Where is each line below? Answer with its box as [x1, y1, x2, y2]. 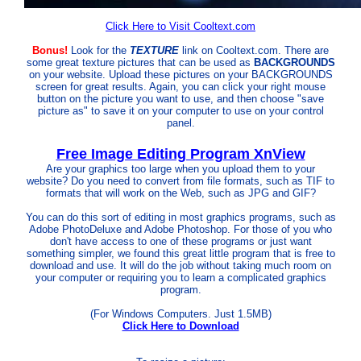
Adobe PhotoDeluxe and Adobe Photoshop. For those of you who [29, 223, 332, 235]
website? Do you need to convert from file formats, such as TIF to [27, 175, 334, 187]
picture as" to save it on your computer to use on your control [37, 105, 324, 117]
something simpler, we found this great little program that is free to [26, 247, 335, 259]
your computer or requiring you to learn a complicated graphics [35, 272, 326, 284]
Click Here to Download [122, 320, 239, 332]
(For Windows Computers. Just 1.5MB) [89, 308, 272, 320]
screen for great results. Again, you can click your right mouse [35, 81, 326, 93]
